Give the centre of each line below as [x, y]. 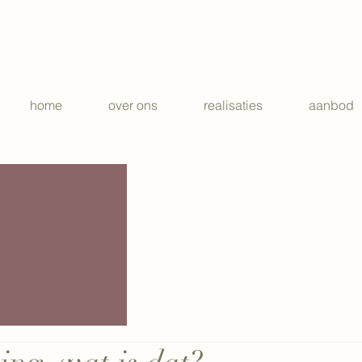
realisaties [233, 105]
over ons [133, 105]
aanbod [331, 105]
